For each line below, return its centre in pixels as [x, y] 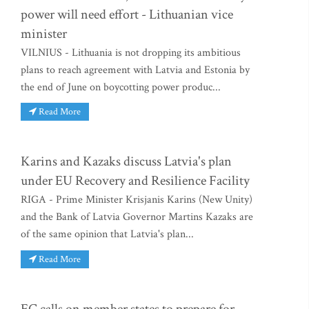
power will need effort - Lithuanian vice [127, 14]
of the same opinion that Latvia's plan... [107, 235]
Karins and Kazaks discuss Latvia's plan [126, 162]
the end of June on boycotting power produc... [121, 87]
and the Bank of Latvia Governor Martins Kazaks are [137, 217]
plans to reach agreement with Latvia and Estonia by [135, 70]
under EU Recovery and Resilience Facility [135, 181]
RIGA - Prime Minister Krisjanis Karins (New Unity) [137, 200]
